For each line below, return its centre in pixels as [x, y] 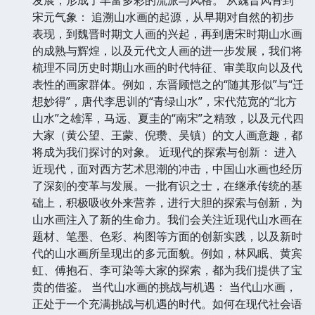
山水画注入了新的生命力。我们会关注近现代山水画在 [167, 219]
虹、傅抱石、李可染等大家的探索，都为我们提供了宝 [167, 270]
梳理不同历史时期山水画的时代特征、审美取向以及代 [167, 67]
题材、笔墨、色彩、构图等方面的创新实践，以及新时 [167, 236]
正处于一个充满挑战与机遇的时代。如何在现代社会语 [167, 303]
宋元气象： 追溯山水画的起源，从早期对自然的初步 [163, 17]
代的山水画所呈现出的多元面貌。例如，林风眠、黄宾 [167, 253]
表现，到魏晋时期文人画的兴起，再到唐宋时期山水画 [167, 33]
